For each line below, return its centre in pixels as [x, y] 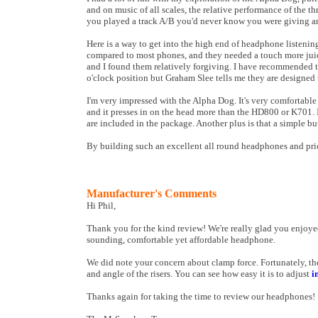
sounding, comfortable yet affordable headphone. [181, 240]
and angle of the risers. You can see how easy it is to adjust [199, 274]
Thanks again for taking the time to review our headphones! [201, 296]
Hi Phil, [101, 205]
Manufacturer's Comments [152, 193]
